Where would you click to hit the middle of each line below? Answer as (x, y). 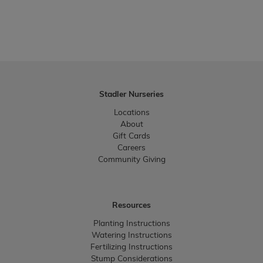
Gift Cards (131, 136)
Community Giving (131, 160)
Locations (131, 113)
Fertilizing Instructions (131, 248)
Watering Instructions (131, 236)
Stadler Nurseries (131, 95)
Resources (131, 206)
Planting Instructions (131, 224)
